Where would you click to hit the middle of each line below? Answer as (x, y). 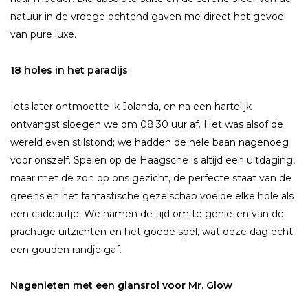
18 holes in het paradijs (69, 70)
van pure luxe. (43, 35)
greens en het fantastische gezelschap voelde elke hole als (152, 196)
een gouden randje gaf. (66, 249)
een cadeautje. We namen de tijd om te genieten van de (147, 213)
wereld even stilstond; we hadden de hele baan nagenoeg (150, 142)
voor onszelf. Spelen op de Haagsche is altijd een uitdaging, (153, 160)
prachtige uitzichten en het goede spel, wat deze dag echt (152, 231)
